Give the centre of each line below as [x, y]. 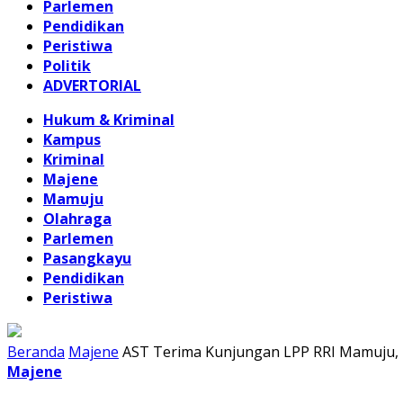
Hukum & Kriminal [109, 120]
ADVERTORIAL [92, 85]
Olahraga [77, 219]
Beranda [36, 352]
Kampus [72, 139]
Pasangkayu [87, 258]
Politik [67, 66]
